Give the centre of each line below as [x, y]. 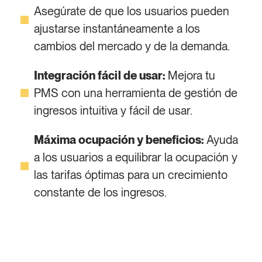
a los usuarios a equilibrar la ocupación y [135, 157]
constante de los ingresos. [100, 192]
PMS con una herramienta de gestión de [135, 93]
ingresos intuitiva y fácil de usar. [113, 111]
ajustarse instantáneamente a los [117, 29]
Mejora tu [190, 75]
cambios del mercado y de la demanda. [132, 46]
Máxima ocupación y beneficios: [118, 140]
